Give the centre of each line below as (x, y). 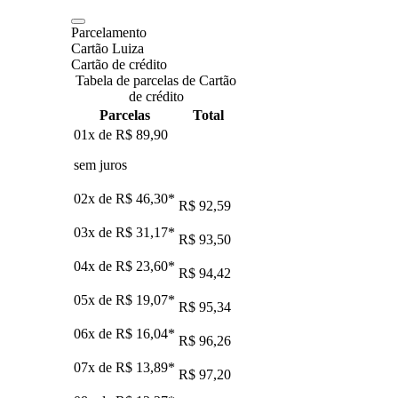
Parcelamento (109, 32)
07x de (95, 367)
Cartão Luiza (107, 48)
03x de (95, 232)
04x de (95, 266)
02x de (95, 198)
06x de (95, 333)
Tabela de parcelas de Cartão (156, 80)
